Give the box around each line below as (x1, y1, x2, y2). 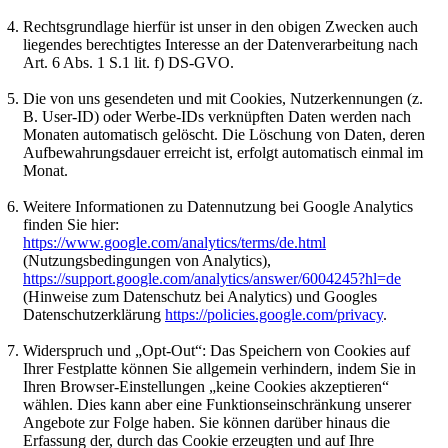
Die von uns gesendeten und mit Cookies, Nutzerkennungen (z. (23, 90, 423, 108)
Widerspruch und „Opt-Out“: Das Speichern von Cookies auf (23, 342, 410, 360)
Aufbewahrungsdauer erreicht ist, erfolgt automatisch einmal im (23, 144, 423, 162)
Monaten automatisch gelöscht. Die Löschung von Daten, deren (23, 126, 425, 144)
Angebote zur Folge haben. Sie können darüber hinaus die (23, 414, 390, 432)
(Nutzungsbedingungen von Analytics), (23, 252, 271, 270)
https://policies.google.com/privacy (165, 306, 383, 324)
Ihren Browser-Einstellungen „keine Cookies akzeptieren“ (23, 378, 389, 396)
